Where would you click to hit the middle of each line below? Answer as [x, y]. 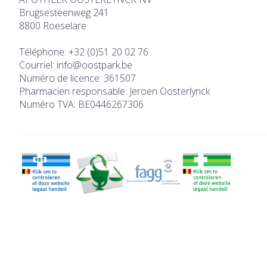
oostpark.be [107, 65]
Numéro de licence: [61, 78]
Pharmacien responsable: [74, 91]
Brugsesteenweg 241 [64, 13]
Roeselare [65, 26]
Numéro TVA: [49, 105]
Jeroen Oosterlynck [170, 91]
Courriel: [38, 65]
